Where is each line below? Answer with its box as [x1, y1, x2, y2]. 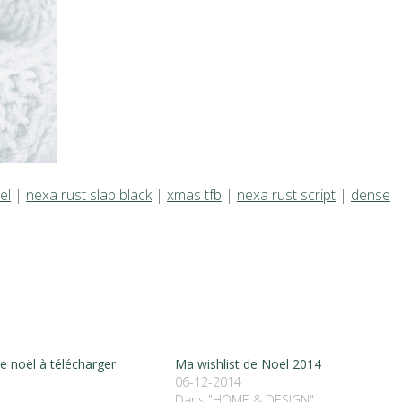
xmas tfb [167, 184, 222, 205]
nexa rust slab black [26, 184, 152, 205]
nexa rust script [237, 184, 336, 205]
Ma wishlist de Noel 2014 [174, 355, 321, 373]
